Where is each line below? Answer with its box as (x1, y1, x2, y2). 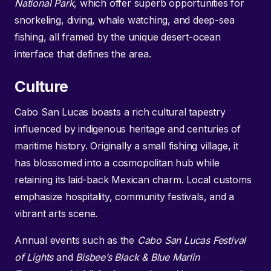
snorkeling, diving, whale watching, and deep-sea (15, 13, 235, 26)
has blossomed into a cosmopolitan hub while (15, 157, 220, 169)
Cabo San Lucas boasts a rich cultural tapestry (15, 106, 226, 119)
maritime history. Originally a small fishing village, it (15, 140, 238, 152)
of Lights (15, 251, 54, 264)
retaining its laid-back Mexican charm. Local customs (15, 174, 252, 186)
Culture (15, 77, 68, 96)
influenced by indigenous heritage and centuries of (15, 123, 241, 135)
